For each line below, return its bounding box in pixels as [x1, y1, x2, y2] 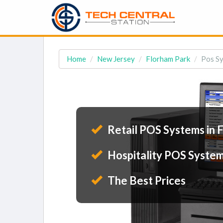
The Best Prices [106, 174, 186, 187]
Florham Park [146, 54, 190, 63]
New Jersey [97, 54, 135, 63]
